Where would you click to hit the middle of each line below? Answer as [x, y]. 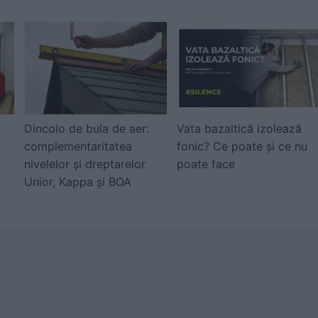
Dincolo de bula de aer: [87, 128]
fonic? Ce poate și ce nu [242, 146]
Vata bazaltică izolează [239, 128]
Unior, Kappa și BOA [78, 182]
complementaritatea [78, 146]
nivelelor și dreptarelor [85, 164]
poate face [206, 164]
